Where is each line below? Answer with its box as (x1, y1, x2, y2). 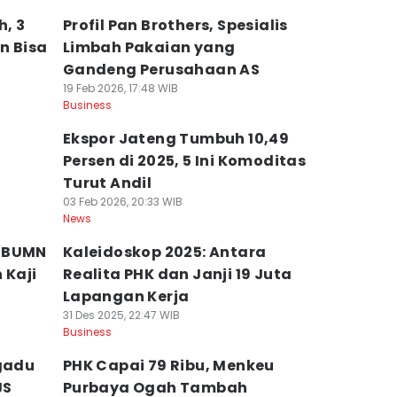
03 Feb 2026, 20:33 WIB (62, 194, 183, 209)
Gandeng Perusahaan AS (62, 59, 261, 80)
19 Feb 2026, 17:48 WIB (62, 81, 178, 96)
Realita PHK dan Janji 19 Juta (62, 264, 292, 284)
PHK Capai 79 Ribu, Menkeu (62, 355, 275, 376)
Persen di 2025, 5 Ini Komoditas (62, 151, 307, 171)
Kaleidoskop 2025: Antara (62, 242, 267, 262)
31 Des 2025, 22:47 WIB (62, 307, 180, 323)
